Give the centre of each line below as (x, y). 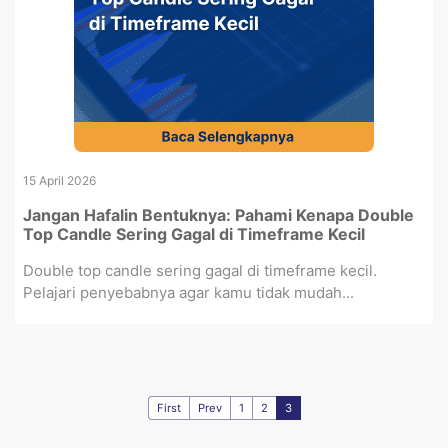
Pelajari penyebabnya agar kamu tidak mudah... (188, 292)
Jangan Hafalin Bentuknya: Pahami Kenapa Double (218, 215)
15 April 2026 (59, 180)
